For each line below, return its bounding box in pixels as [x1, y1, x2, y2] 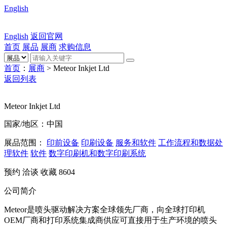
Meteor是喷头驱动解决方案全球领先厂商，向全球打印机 [4, 205, 205, 214]
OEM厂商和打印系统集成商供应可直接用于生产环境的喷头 [4, 216, 217, 224]
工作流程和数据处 [158, 138, 223, 147]
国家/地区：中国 [4, 120, 63, 128]
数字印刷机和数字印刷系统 [49, 149, 146, 158]
